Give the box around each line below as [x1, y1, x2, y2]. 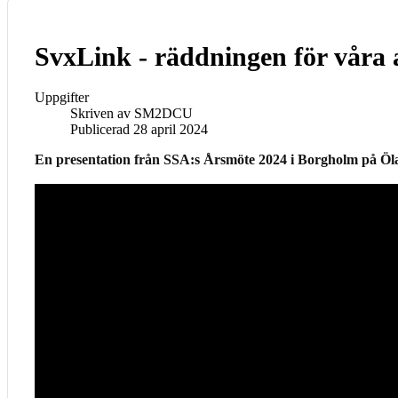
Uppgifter [35, 90, 89, 106]
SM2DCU [134, 106, 193, 122]
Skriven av [70, 106, 134, 122]
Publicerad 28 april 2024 [70, 122, 208, 138]
